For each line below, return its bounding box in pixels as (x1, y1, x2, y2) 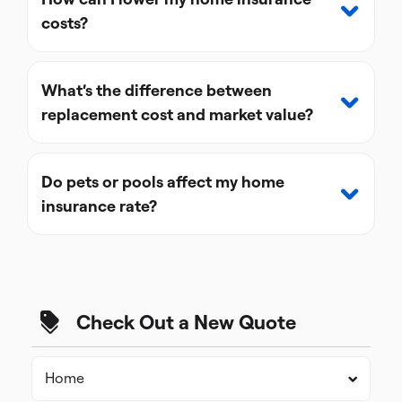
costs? (41, 13, 88, 33)
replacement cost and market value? (41, 104, 313, 125)
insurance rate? (41, 196, 157, 216)
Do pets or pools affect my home (41, 171, 284, 192)
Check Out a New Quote (76, 309, 296, 335)
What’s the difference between (41, 80, 272, 100)
